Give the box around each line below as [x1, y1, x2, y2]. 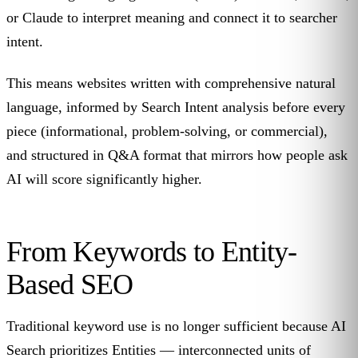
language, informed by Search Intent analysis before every [6, 99, 345, 116]
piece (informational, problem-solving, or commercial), [6, 123, 328, 140]
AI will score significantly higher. [6, 171, 202, 188]
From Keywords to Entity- [6, 236, 297, 268]
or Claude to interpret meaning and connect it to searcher [6, 10, 337, 26]
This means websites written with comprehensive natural [6, 75, 336, 92]
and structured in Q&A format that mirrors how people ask [6, 147, 348, 164]
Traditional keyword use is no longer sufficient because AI [6, 318, 346, 335]
